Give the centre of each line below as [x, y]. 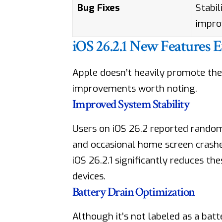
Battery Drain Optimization [133, 192]
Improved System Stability [131, 105]
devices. [89, 176]
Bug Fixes [99, 8]
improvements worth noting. [135, 89]
